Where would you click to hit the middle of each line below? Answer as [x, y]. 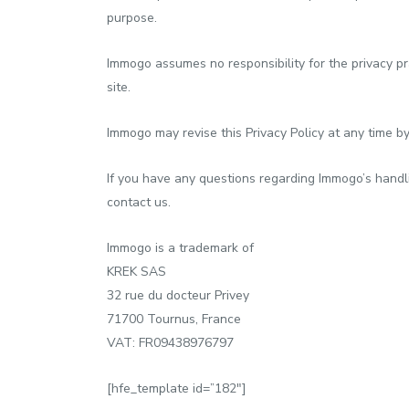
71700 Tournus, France [174, 319]
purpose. [132, 18]
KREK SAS [136, 272]
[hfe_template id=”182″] [177, 388]
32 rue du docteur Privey [178, 295]
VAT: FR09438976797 [170, 343]
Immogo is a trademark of [180, 248]
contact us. [139, 202]
